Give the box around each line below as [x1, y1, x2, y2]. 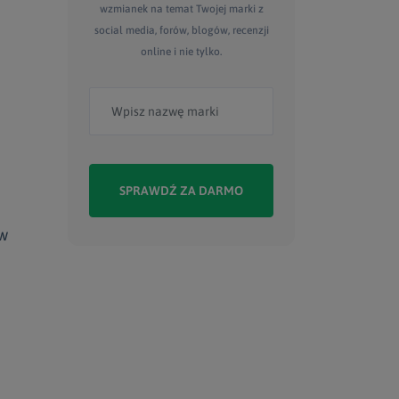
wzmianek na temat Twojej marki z [99, 3, 264, 15]
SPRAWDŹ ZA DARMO [119, 183, 243, 198]
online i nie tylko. [141, 45, 222, 58]
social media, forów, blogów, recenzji [94, 24, 269, 37]
